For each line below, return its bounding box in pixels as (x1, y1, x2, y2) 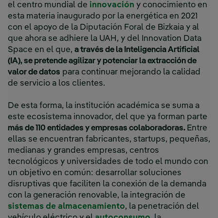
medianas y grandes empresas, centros (8, 146, 159, 155)
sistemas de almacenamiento (8, 202, 125, 211)
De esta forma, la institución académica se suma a (8, 102, 200, 110)
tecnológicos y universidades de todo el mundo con (8, 158, 208, 166)
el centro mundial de (8, 1, 90, 10)
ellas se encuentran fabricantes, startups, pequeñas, (8, 135, 210, 144)
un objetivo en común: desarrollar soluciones (8, 169, 182, 178)
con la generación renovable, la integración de (8, 191, 185, 200)
